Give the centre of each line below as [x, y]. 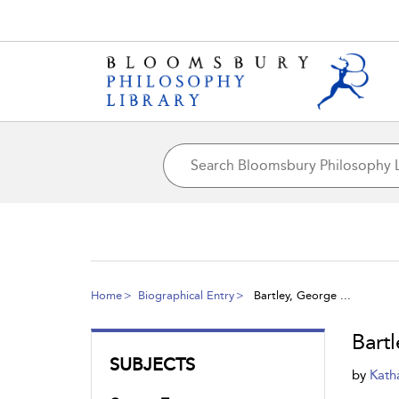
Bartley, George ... [301, 295]
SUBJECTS [152, 364]
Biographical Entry [186, 295]
